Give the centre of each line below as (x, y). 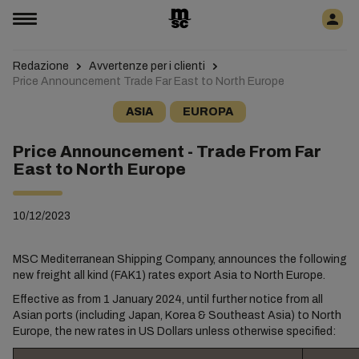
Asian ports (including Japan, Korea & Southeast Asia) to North (177, 315)
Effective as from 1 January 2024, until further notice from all (167, 299)
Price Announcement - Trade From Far (167, 151)
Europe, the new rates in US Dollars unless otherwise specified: (174, 331)
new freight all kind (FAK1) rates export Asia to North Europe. (169, 275)
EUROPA (208, 112)
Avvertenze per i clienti (147, 66)
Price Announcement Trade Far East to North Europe (148, 81)
